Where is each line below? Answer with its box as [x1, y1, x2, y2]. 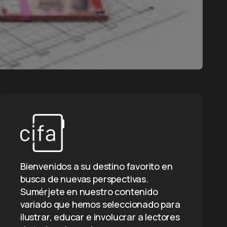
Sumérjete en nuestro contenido [20, 185, 158, 198]
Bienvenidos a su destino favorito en [20, 160, 173, 172]
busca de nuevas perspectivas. [20, 173, 148, 185]
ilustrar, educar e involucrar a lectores [20, 211, 180, 223]
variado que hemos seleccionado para [20, 198, 180, 210]
